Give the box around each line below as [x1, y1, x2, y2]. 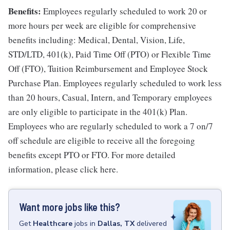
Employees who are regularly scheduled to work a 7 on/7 [8, 120, 213, 132]
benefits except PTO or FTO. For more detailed [8, 149, 176, 161]
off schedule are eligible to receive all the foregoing [8, 135, 195, 146]
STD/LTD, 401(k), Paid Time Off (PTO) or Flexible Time [8, 48, 211, 60]
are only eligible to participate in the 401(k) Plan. [8, 106, 187, 118]
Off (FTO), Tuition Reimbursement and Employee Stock [8, 63, 208, 74]
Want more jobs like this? [19, 201, 120, 213]
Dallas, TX [98, 219, 135, 228]
